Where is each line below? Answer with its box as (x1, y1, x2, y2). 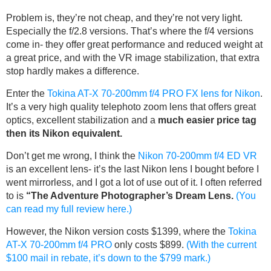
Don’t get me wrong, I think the (6, 151, 138, 161)
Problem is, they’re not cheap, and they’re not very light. (6, 13, 243, 23)
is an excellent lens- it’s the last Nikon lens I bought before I (6, 164, 259, 174)
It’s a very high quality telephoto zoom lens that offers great (6, 102, 256, 112)
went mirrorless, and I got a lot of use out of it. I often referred (6, 177, 262, 188)
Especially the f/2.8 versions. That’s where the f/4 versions (6, 26, 253, 36)
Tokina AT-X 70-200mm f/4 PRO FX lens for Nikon (47, 88, 260, 99)
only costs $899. (112, 240, 186, 250)
